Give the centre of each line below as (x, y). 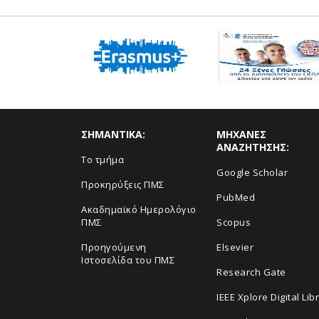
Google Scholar (252, 172)
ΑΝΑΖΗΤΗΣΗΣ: (253, 147)
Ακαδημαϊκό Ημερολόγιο (139, 209)
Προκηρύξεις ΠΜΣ (123, 184)
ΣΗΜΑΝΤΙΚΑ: (113, 134)
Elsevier (235, 247)
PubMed (236, 197)
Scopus (234, 222)
